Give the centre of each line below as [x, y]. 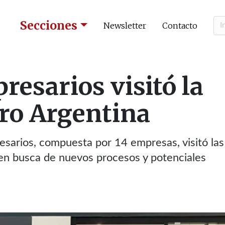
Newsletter [125, 25]
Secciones [49, 25]
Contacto [180, 25]
